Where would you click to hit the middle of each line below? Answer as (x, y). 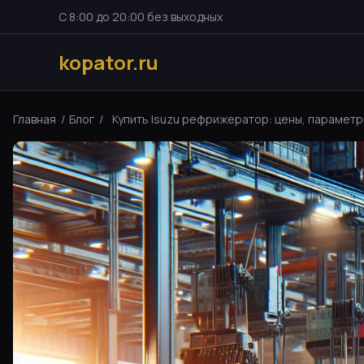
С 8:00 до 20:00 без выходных (141, 16)
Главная (35, 119)
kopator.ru (108, 62)
